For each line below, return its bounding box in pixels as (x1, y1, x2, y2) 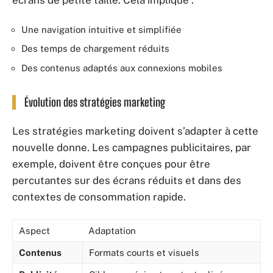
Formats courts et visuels (89, 247, 199, 258)
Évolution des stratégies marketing (24, 94, 165, 109)
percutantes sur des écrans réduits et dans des (12, 174, 241, 186)
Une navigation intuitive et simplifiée (21, 24, 182, 35)
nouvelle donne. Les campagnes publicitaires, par (12, 141, 251, 154)
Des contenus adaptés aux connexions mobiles (21, 62, 222, 73)
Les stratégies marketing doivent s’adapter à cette (12, 125, 258, 137)
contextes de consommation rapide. (12, 191, 186, 203)
